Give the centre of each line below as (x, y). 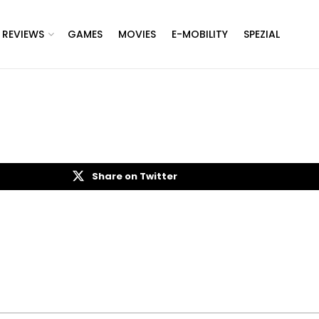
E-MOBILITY (200, 34)
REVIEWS (23, 34)
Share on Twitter (135, 177)
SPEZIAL (262, 34)
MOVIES (137, 34)
